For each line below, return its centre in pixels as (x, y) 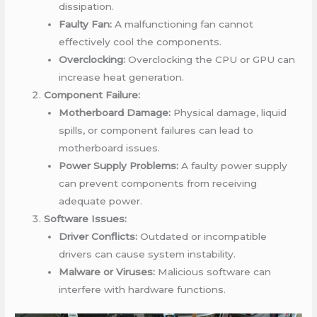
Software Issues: (86, 219)
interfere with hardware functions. (142, 290)
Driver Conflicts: (98, 237)
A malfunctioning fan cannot (182, 24)
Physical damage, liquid (228, 113)
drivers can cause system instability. (147, 254)
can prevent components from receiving (157, 184)
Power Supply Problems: (118, 166)
